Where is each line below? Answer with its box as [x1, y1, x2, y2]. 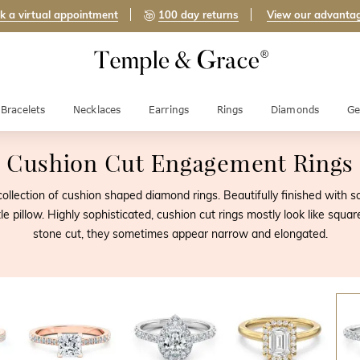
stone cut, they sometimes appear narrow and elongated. [32, 227, 328, 241]
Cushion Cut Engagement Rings [6, 153, 354, 178]
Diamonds [270, 104, 320, 116]
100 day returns [158, 8, 239, 22]
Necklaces [72, 104, 121, 116]
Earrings [148, 104, 190, 116]
